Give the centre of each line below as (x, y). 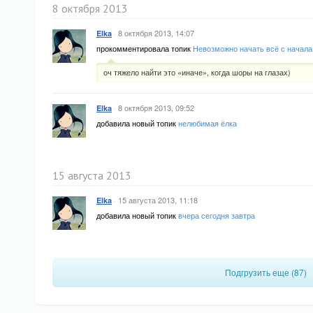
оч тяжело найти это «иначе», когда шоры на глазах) (197, 72)
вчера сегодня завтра (217, 215)
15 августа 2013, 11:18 (158, 200)
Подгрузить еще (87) (265, 272)
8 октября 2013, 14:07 (156, 33)
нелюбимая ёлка (208, 123)
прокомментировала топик (145, 48)
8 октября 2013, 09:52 (156, 108)
